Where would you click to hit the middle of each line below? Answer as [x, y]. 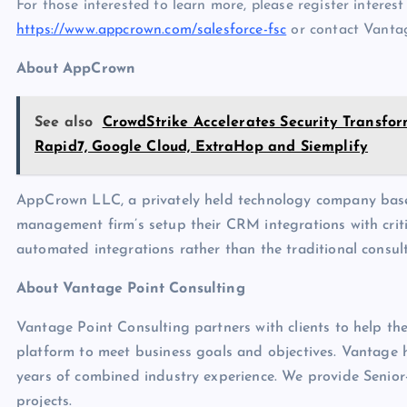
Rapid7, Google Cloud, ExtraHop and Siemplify [202, 148]
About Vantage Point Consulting [131, 289]
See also [64, 123]
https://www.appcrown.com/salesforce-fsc [152, 30]
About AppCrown [76, 69]
